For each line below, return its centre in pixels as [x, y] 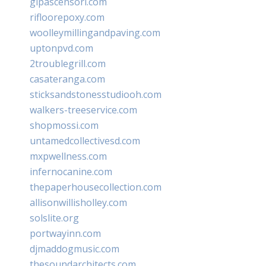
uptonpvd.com [61, 48]
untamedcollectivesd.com [85, 140]
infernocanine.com [71, 171]
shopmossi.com [64, 125]
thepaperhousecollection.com [96, 187]
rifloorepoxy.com [67, 17]
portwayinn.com [65, 233]
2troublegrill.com [68, 63]
